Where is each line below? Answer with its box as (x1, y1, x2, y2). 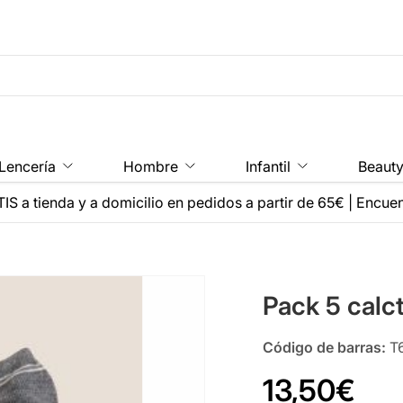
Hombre (122, 157, 178, 175)
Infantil (245, 157, 291, 175)
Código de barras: (263, 338, 387, 356)
